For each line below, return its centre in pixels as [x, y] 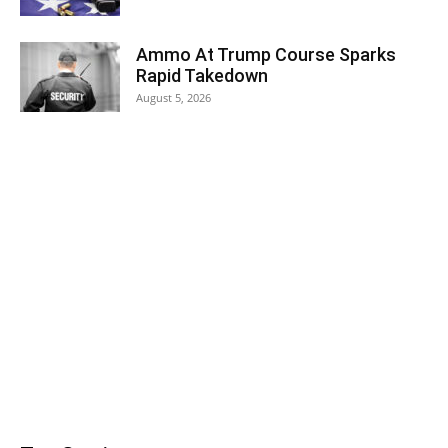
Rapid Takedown [202, 75]
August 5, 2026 [173, 97]
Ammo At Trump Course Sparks [266, 54]
